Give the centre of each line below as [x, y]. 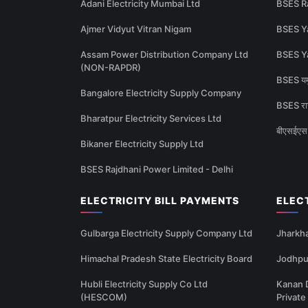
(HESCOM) [104, 297]
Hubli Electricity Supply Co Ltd [144, 284]
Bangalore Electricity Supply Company [161, 93]
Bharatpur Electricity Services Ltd [151, 119]
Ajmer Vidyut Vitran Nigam [136, 29]
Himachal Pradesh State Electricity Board [166, 259]
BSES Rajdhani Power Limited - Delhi [157, 169]
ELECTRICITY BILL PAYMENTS [160, 201]
